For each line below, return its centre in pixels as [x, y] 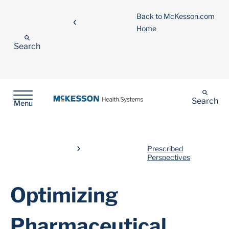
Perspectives [168, 157]
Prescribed [165, 148]
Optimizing [64, 195]
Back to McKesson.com [176, 16]
